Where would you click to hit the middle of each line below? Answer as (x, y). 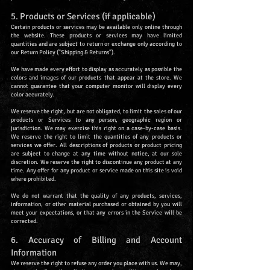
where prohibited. (33, 179)
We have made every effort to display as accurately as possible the (96, 70)
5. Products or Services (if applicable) (83, 17)
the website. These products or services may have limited (96, 36)
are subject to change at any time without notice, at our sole (96, 154)
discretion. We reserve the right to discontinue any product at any (96, 162)
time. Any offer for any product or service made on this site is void (96, 171)
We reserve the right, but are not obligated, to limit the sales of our (96, 112)
